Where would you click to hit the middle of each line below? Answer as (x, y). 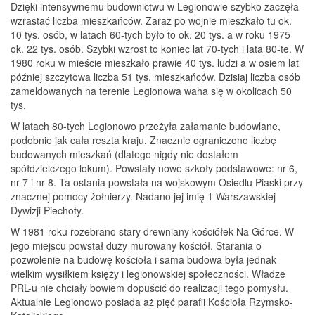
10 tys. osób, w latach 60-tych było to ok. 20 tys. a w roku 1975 (150, 34)
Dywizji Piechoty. (47, 210)
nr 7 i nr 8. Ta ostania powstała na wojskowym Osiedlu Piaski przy (157, 182)
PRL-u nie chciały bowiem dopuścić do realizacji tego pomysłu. (149, 288)
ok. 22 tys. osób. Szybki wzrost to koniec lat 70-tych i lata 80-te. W (157, 49)
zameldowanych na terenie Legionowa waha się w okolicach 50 (151, 91)
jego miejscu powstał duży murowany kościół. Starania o (136, 245)
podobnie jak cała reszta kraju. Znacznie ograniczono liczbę (143, 140)
